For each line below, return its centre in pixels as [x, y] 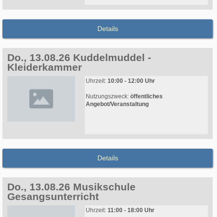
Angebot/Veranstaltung [117, 104]
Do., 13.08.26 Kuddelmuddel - [79, 58]
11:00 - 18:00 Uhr [131, 210]
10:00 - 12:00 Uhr [131, 81]
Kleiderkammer [45, 67]
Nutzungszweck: [108, 97]
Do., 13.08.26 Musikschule [71, 187]
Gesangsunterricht [53, 197]
